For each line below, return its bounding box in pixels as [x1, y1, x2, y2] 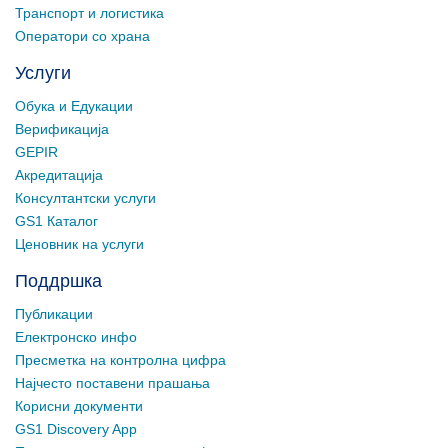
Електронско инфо [15, 329, 137, 345]
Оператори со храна [15, 28, 150, 44]
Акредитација [15, 167, 103, 183]
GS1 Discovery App [15, 421, 137, 437]
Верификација [15, 121, 109, 137]
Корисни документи [15, 398, 143, 414]
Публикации [15, 306, 93, 322]
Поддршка [15, 271, 102, 291]
